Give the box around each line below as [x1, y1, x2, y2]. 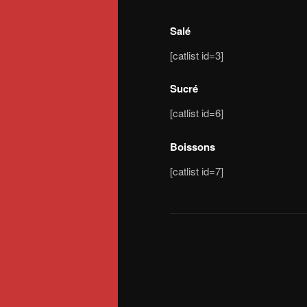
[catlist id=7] [170, 163, 223, 178]
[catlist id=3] [170, 47, 223, 62]
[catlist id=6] [170, 106, 223, 121]
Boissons [170, 138, 215, 154]
